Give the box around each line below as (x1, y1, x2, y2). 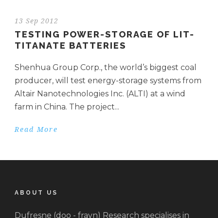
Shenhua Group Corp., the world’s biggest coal (15, 63, 197, 73)
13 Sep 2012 (15, 17, 58, 25)
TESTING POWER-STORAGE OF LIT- (15, 29, 195, 40)
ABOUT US (15, 189, 58, 197)
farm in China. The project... (15, 102, 119, 112)
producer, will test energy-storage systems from (15, 76, 201, 86)
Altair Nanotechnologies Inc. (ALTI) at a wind (15, 89, 185, 99)
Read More (15, 126, 58, 134)
